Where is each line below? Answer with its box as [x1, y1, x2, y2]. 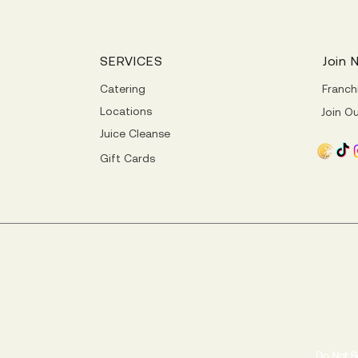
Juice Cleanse [99, 127, 170, 140]
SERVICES [99, 54, 163, 68]
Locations [99, 105, 152, 117]
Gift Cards [100, 152, 155, 165]
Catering [99, 82, 145, 95]
